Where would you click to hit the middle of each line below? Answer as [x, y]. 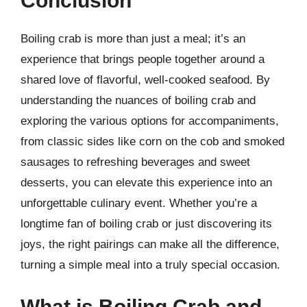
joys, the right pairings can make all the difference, [150, 244]
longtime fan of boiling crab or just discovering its [146, 223]
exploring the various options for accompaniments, [150, 121]
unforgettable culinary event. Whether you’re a [139, 203]
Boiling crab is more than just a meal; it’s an [133, 38]
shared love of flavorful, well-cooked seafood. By [145, 79]
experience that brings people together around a [143, 59]
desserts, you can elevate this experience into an [146, 182]
